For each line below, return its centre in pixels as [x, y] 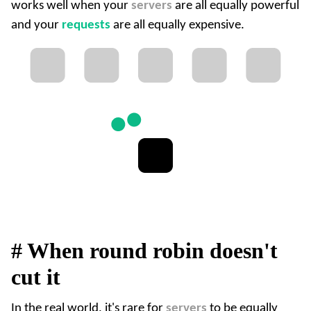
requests [86, 25]
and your [36, 25]
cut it [36, 277]
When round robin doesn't [150, 251]
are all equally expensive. [177, 25]
